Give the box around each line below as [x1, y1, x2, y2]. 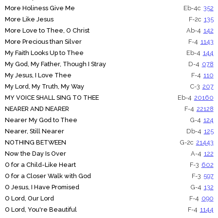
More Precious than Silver [4, 38, 82, 46]
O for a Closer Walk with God [4, 172, 91, 180]
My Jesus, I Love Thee [4, 72, 72, 79]
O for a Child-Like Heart [4, 161, 76, 169]
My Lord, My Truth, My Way [4, 83, 84, 91]
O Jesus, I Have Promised [4, 183, 79, 191]
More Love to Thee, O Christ [4, 27, 90, 35]
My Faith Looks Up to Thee [4, 49, 84, 57]
